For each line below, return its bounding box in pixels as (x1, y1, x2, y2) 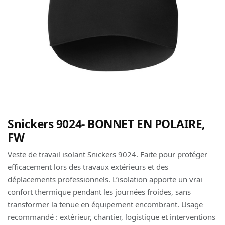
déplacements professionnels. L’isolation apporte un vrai (8, 174, 202, 184)
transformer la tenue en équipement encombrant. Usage (8, 199, 203, 209)
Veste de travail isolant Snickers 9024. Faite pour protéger (8, 149, 207, 159)
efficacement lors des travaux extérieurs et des (8, 162, 168, 172)
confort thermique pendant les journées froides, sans (8, 187, 191, 197)
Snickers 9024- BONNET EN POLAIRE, (8, 116, 205, 132)
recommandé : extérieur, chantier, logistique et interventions (8, 212, 215, 222)
